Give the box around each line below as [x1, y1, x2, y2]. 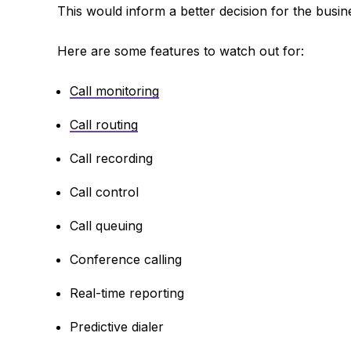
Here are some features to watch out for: [56, 43, 304, 60]
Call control [69, 184, 139, 201]
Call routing [69, 117, 138, 133]
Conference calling [69, 251, 182, 268]
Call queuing [69, 218, 143, 234]
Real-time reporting [69, 285, 184, 302]
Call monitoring [69, 83, 159, 100]
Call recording [69, 150, 153, 167]
